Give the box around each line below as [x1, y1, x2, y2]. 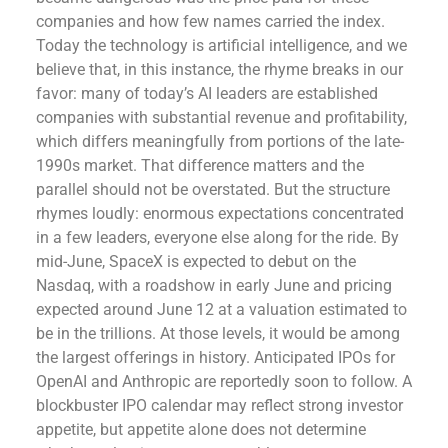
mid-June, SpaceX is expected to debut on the [36, 251, 356, 271]
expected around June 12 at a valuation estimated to [36, 299, 407, 319]
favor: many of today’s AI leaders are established [36, 83, 378, 103]
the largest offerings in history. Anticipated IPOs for [36, 347, 395, 367]
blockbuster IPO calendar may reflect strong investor [36, 395, 403, 415]
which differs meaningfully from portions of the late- [36, 131, 404, 151]
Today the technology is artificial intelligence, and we [36, 35, 407, 55]
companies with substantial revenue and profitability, [36, 107, 407, 127]
